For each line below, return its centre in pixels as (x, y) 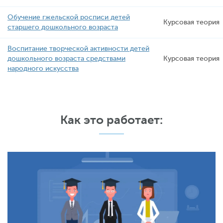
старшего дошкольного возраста (63, 27)
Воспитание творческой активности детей (78, 49)
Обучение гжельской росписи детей (69, 17)
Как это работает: (111, 120)
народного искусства (43, 68)
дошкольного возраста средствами (66, 58)
